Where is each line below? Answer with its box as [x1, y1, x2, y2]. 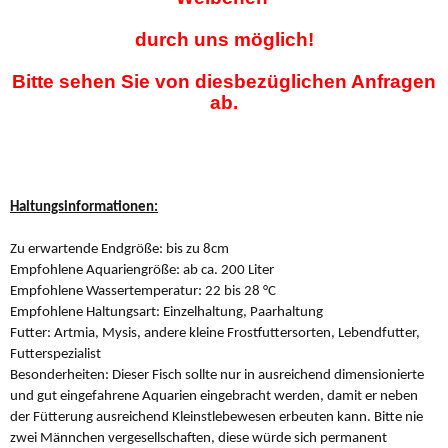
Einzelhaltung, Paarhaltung [160, 304, 323, 320]
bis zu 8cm [163, 241, 229, 257]
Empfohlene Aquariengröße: [10, 262, 180, 278]
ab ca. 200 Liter [180, 262, 274, 278]
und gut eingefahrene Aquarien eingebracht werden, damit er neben [10, 388, 418, 404]
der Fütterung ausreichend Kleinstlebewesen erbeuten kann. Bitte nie [10, 409, 423, 425]
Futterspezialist [10, 346, 101, 362]
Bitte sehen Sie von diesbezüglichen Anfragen [12, 71, 436, 93]
